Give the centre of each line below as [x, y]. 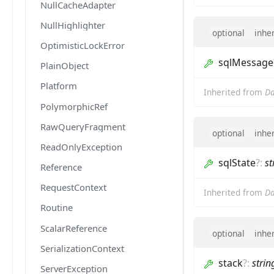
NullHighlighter [73, 25]
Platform [59, 86]
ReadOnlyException [81, 146]
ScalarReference [74, 228]
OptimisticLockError [83, 45]
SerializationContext [82, 248]
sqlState [237, 163]
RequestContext [73, 187]
